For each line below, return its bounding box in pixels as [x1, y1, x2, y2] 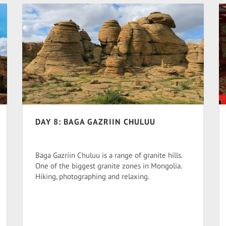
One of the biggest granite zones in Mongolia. [35, 161, 182, 171]
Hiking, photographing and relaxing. [35, 172, 149, 181]
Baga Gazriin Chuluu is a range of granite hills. [35, 150, 182, 160]
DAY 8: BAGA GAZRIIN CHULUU [35, 117, 155, 127]
